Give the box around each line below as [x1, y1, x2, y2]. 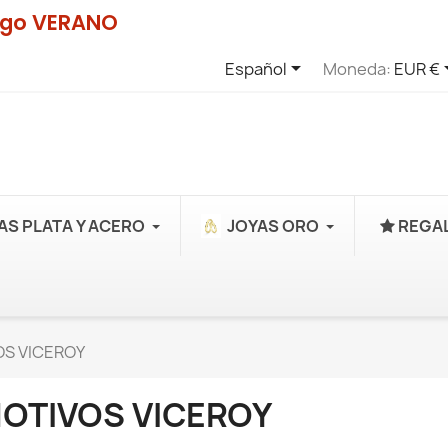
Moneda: [322, 57, 391, 80]
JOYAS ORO [227, 215, 319, 237]
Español [224, 57, 287, 80]
